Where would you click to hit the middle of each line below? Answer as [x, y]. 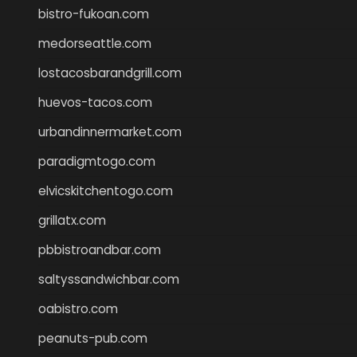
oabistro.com [78, 308]
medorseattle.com [95, 43]
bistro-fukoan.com [94, 14]
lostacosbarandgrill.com [110, 73]
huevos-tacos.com [95, 102]
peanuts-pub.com [93, 338]
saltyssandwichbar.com [109, 279]
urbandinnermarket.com [110, 131]
